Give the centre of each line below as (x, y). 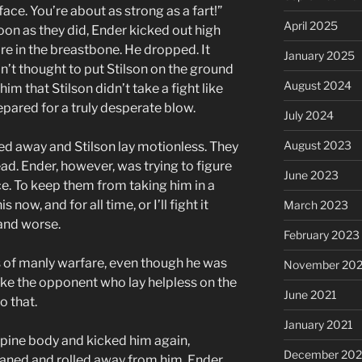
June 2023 (311, 175)
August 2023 (317, 145)
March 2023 (316, 205)
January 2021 (318, 325)
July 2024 (308, 116)
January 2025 (319, 56)
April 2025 (310, 26)
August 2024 (317, 86)
